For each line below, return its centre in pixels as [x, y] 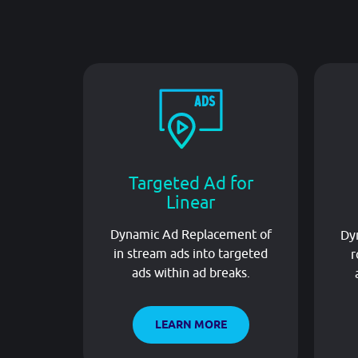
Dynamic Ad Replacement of [191, 234]
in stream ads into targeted [191, 253]
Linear [191, 202]
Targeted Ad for [191, 183]
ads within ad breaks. [191, 272]
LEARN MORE [191, 324]
